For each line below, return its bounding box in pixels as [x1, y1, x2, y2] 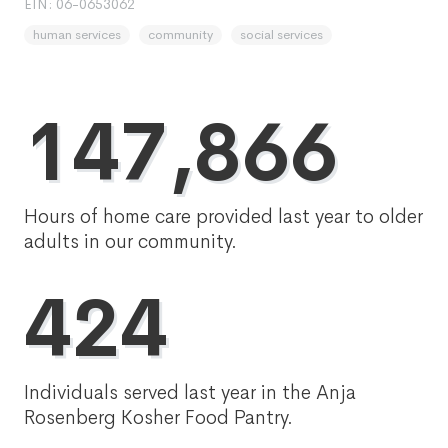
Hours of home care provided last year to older [24, 204, 423, 229]
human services [33, 26, 121, 43]
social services [240, 26, 323, 43]
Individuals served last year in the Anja [24, 380, 356, 405]
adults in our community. [24, 229, 237, 254]
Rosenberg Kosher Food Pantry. [24, 405, 293, 430]
